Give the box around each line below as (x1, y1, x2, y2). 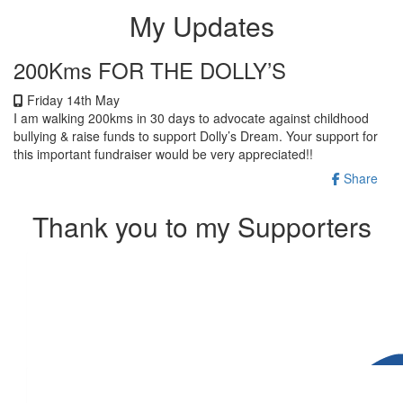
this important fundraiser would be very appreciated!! (13, 144, 313, 163)
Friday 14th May (23, 90, 120, 109)
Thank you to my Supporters (31, 206, 372, 246)
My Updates (129, 5, 274, 45)
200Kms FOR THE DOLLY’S (13, 53, 286, 85)
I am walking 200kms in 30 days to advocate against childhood (13, 108, 369, 127)
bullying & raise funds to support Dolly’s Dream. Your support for (13, 126, 378, 145)
